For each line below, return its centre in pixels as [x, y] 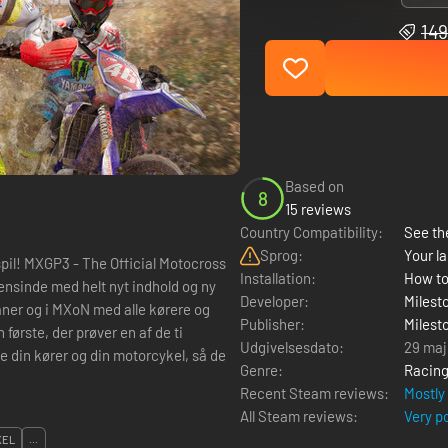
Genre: [261, 370]
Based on [314, 186]
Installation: [278, 278]
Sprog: [281, 255]
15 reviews [318, 209]
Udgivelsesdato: [292, 347]
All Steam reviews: [299, 416]
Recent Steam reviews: [314, 393]
